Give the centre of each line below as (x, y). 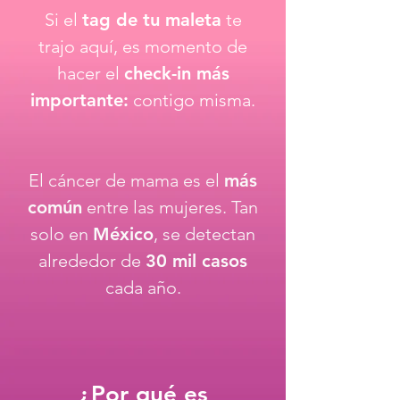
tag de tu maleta (151, 20)
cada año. (143, 287)
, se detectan (204, 234)
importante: (79, 100)
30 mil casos (196, 261)
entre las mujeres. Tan (170, 207)
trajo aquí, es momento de (143, 46)
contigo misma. (192, 100)
